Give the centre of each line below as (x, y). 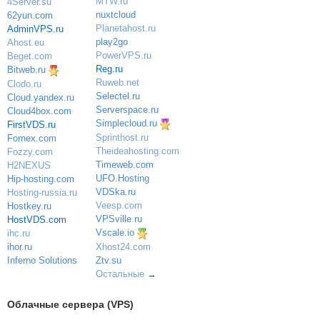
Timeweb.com (124, 165)
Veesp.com (119, 206)
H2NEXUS (29, 165)
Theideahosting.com (137, 151)
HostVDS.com (37, 219)
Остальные (120, 274)
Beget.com (30, 56)
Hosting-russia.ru (42, 192)
